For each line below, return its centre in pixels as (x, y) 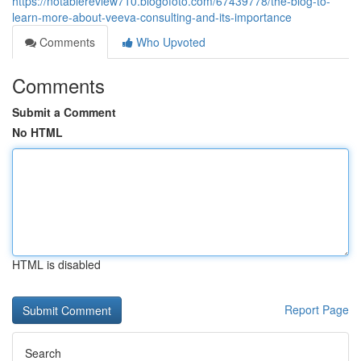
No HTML (37, 132)
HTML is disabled (56, 264)
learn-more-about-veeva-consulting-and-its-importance (152, 17)
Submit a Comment (64, 112)
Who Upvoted (169, 42)
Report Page (317, 309)
